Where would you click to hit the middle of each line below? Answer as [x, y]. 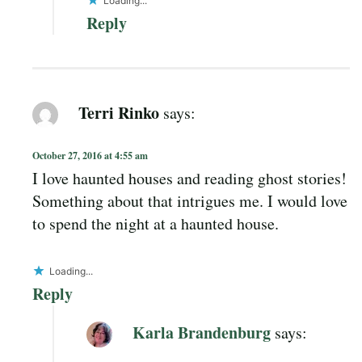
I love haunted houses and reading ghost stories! [189, 178]
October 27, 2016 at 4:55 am [90, 155]
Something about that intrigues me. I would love [190, 200]
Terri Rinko [119, 112]
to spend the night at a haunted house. [156, 223]
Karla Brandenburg [202, 332]
